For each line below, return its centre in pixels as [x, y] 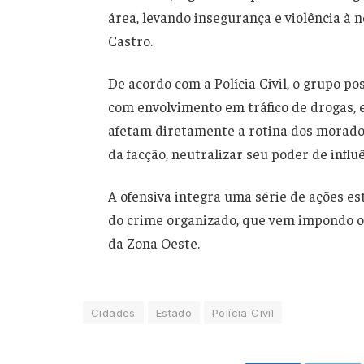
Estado [174, 313]
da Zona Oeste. [154, 243]
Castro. [130, 41]
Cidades [113, 313]
